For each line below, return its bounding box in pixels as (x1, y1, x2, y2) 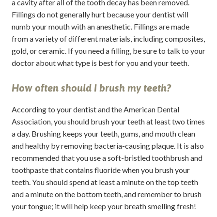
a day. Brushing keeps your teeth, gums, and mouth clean (11, 128, 195, 138)
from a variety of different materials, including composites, (11, 33, 205, 43)
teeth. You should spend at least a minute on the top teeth (11, 177, 198, 186)
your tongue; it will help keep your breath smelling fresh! (11, 201, 196, 211)
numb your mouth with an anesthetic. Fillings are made (11, 21, 189, 31)
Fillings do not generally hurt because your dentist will (11, 9, 188, 19)
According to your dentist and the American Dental (11, 104, 179, 114)
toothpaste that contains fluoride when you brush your (11, 165, 190, 174)
